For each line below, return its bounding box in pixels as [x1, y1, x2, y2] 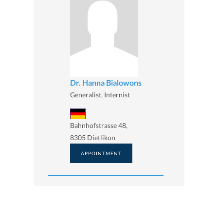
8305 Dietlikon [70, 133, 115, 142]
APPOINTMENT [81, 150, 122, 157]
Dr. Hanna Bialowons [70, 77, 142, 87]
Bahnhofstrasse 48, [70, 121, 127, 130]
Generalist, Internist [70, 90, 130, 99]
